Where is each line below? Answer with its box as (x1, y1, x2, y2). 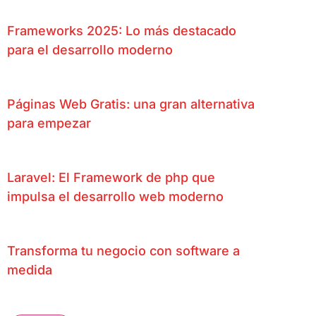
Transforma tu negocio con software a (7, 243, 240, 258)
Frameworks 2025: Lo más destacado (7, 23, 236, 38)
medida (7, 262, 52, 277)
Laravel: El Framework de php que (7, 169, 215, 185)
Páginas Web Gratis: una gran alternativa (7, 96, 255, 111)
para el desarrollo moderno (7, 42, 173, 57)
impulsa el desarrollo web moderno (7, 188, 224, 204)
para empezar (7, 115, 91, 130)
